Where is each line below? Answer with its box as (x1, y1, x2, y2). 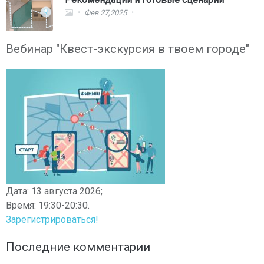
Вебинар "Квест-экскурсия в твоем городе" (6, 41, 249, 56)
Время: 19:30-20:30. (6, 199, 90, 211)
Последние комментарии (6, 239, 150, 254)
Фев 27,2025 (84, 8, 127, 18)
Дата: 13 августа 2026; (6, 185, 103, 197)
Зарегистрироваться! (6, 213, 98, 225)
